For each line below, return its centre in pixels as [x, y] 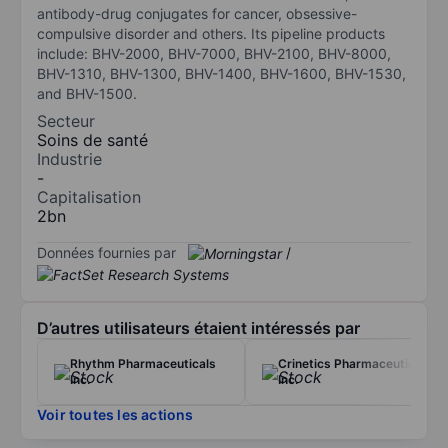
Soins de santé [92, 139]
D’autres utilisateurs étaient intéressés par [198, 328]
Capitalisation [89, 196]
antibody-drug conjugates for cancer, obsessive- [197, 13]
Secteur [66, 120]
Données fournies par [106, 252]
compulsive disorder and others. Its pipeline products [211, 33]
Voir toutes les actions [115, 415]
